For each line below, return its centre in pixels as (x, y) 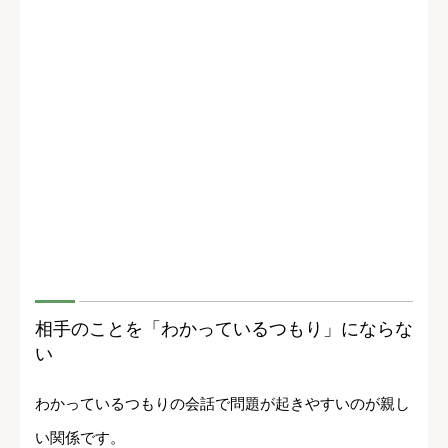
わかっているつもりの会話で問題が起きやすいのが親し (222, 403)
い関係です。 (80, 437)
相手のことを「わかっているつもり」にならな (224, 328)
